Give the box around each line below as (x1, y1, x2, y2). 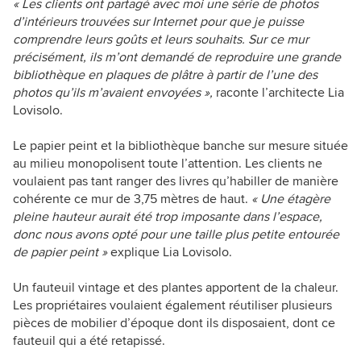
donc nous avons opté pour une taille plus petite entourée (13, 226, 339, 243)
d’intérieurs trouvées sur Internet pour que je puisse (13, 14, 304, 31)
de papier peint (13, 244, 98, 261)
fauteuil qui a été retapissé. (13, 333, 165, 350)
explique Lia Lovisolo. (107, 244, 232, 261)
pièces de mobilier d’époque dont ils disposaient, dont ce (13, 315, 335, 332)
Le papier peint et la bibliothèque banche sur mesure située (13, 138, 348, 155)
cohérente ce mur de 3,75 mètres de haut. (13, 191, 251, 208)
